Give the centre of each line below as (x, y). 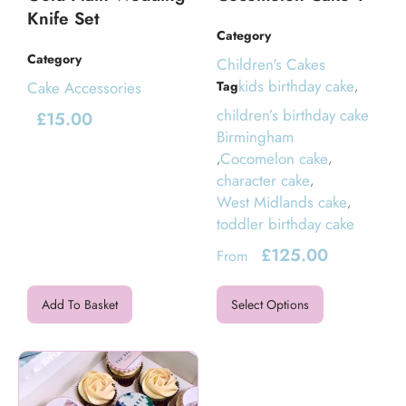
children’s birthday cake (293, 116)
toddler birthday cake (285, 224)
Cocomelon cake (274, 159)
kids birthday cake (296, 87)
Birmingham (255, 137)
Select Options (270, 305)
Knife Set (63, 18)
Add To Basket (80, 305)
